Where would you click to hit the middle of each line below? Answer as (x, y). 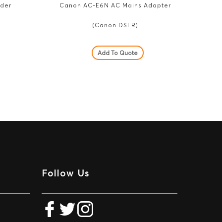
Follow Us (66, 173)
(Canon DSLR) (115, 25)
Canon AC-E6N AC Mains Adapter (115, 5)
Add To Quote (117, 53)
